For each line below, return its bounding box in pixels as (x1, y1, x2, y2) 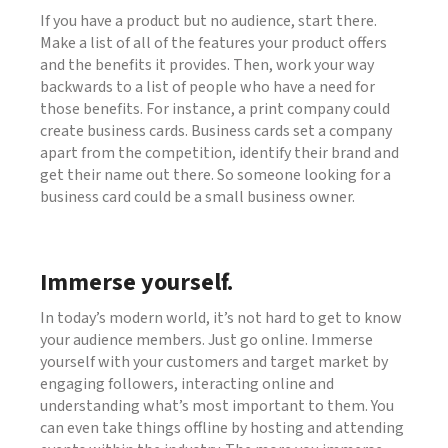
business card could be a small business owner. (40, 185, 355, 208)
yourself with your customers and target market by (40, 350, 388, 373)
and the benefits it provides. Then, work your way (40, 53, 374, 76)
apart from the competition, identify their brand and (40, 141, 399, 164)
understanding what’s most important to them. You (40, 394, 394, 417)
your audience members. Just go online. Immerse (40, 328, 373, 351)
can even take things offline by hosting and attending (40, 416, 404, 439)
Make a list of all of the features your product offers (40, 31, 387, 54)
